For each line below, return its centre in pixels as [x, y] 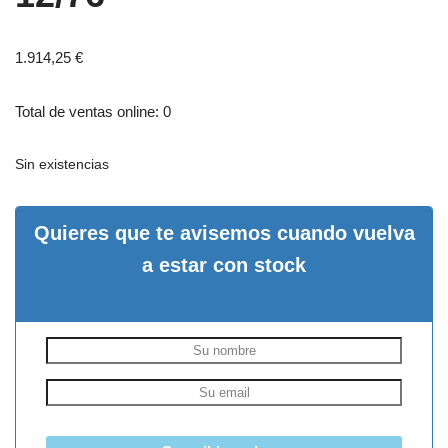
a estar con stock [224, 264]
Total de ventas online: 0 [93, 111]
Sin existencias [62, 164]
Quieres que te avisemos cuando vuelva [224, 232]
